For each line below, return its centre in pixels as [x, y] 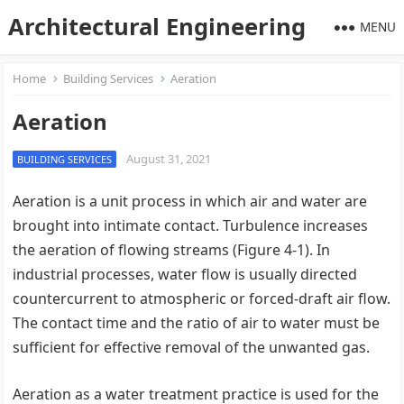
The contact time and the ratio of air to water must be [197, 323]
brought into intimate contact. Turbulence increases [191, 225]
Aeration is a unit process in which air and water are [190, 201]
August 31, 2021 [169, 159]
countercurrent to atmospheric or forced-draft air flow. [202, 298]
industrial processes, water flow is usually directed [185, 274]
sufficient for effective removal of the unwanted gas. [192, 347]
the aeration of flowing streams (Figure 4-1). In [172, 250]
